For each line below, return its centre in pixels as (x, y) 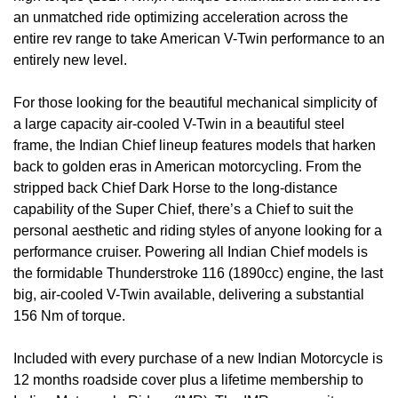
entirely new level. (70, 60)
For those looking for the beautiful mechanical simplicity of (195, 103)
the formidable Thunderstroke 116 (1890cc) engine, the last (198, 274)
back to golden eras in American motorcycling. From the (187, 167)
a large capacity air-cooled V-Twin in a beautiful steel (179, 124)
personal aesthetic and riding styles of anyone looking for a (198, 231)
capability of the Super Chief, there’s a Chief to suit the (183, 210)
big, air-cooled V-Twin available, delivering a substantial (189, 295)
